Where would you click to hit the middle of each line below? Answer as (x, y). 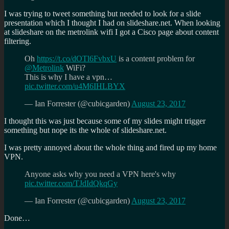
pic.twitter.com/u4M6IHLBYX (75, 86)
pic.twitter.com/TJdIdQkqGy (71, 184)
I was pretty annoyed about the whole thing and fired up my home (110, 148)
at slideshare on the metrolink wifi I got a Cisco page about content (111, 32)
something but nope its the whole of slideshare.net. (85, 130)
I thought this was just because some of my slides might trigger (105, 121)
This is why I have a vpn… (68, 77)
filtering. (18, 41)
